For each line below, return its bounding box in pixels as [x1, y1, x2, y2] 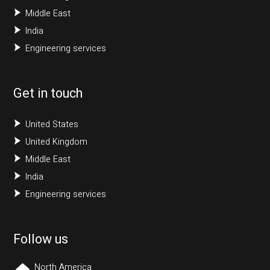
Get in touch [13, 84, 83, 104]
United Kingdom [25, 136, 88, 149]
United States [25, 118, 79, 131]
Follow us [13, 230, 69, 250]
